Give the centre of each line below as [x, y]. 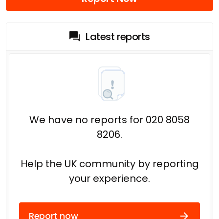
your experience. [109, 178]
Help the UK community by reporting [109, 164]
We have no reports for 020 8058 [109, 120]
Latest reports [118, 36]
